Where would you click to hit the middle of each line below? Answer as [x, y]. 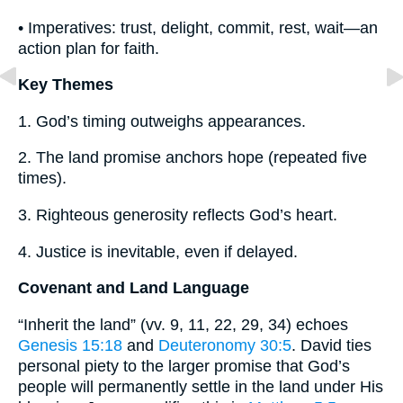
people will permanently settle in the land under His [201, 386]
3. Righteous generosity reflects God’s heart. [178, 215]
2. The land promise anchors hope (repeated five [193, 158]
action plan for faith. [89, 48]
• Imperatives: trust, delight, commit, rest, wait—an [198, 27]
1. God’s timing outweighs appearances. [162, 121]
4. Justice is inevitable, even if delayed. [158, 251]
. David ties [331, 345]
